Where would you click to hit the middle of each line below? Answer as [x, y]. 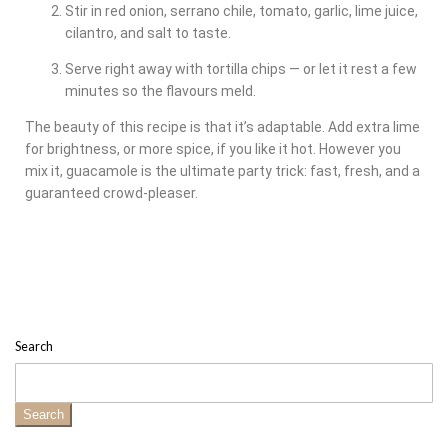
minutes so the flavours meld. [160, 91]
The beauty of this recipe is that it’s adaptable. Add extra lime [222, 127]
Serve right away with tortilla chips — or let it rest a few [241, 69]
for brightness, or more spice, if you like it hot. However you [213, 149]
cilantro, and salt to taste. [148, 33]
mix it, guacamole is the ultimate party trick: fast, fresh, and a [222, 171]
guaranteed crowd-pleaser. [111, 193]
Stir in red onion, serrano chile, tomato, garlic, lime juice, [241, 11]
